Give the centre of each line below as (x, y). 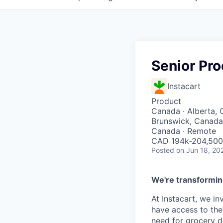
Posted (163, 150)
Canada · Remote (184, 131)
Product (166, 101)
